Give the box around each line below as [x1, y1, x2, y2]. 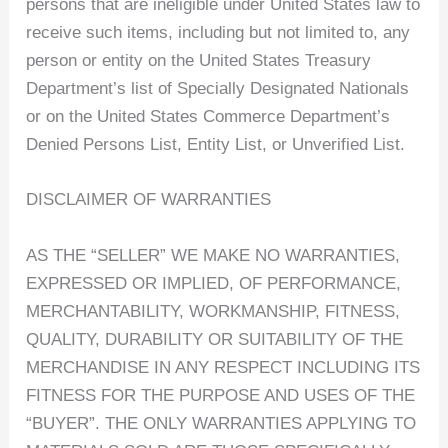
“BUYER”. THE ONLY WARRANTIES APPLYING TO [26, 413, 417, 433]
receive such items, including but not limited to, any [26, 23, 411, 43]
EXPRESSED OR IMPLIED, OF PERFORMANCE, [26, 273, 402, 293]
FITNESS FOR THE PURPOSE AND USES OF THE [26, 385, 416, 405]
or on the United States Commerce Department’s [26, 107, 391, 127]
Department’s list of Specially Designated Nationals [26, 79, 410, 99]
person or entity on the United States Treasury [26, 51, 372, 71]
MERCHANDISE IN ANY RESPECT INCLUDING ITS [26, 357, 421, 377]
